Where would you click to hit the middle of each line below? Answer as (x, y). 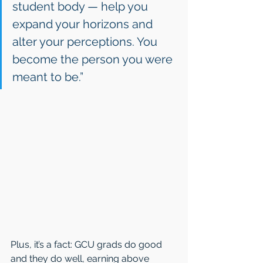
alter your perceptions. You (86, 41)
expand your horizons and (84, 24)
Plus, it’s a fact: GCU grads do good (87, 245)
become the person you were (94, 59)
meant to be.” (48, 77)
